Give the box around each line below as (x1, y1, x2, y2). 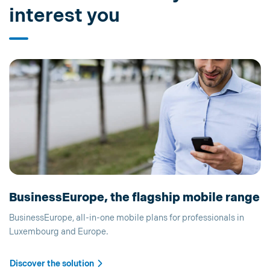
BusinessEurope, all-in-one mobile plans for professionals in (9, 213, 244, 223)
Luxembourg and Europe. (9, 227, 108, 237)
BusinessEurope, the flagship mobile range (9, 190, 260, 205)
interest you (9, 4, 120, 28)
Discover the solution (10, 259, 94, 269)
